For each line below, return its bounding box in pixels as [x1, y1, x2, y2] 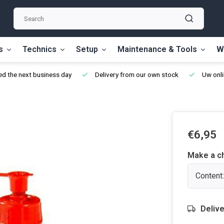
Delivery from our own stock [93, 70, 178, 78]
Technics [22, 44, 56, 54]
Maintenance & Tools [117, 44, 197, 54]
